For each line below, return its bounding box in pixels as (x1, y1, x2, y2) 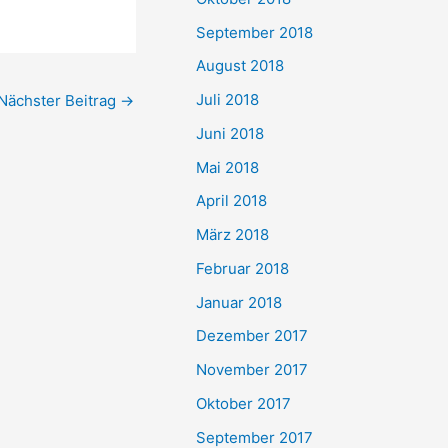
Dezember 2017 (196, 326, 308, 346)
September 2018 (196, 22, 313, 42)
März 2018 (196, 225, 269, 244)
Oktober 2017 (196, 393, 291, 413)
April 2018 (196, 191, 267, 211)
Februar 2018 (196, 258, 289, 278)
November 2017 (196, 360, 308, 379)
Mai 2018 (196, 157, 259, 177)
